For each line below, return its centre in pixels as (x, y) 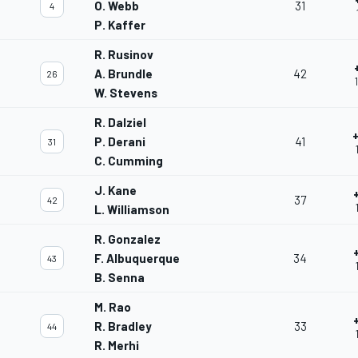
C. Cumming (129, 161)
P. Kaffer (120, 25)
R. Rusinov (124, 55)
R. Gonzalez (127, 239)
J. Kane (115, 191)
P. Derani (120, 142)
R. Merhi (117, 346)
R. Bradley (123, 326)
